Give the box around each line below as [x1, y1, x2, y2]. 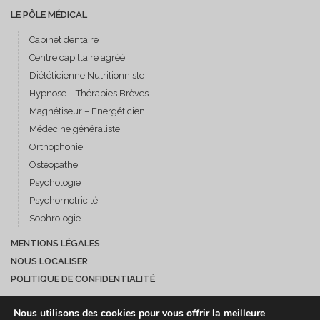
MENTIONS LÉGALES [11, 238, 100, 249]
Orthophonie [29, 141, 83, 153]
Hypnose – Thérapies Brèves [29, 88, 149, 99]
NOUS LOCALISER [11, 256, 88, 267]
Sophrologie [29, 213, 81, 224]
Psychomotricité [29, 195, 98, 206]
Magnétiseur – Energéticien [29, 106, 145, 117]
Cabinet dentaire [29, 34, 99, 46]
